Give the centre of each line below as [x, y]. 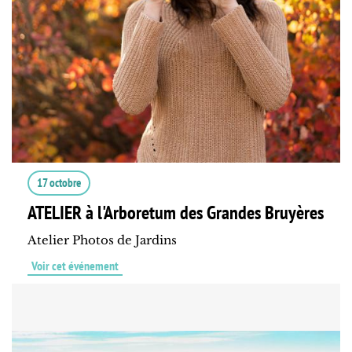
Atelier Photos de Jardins [102, 240]
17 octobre [59, 183]
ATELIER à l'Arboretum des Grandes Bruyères [176, 213]
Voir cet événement [75, 266]
